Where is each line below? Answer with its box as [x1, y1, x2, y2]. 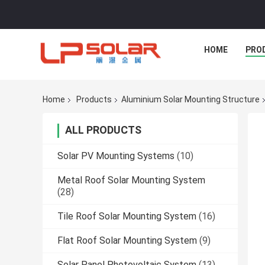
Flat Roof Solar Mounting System [57, 235, 197, 247]
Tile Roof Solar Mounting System [57, 211, 196, 222]
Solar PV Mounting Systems [57, 150, 174, 162]
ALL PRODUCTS [65, 124, 141, 137]
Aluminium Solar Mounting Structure [121, 95, 260, 105]
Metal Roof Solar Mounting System [57, 174, 205, 186]
